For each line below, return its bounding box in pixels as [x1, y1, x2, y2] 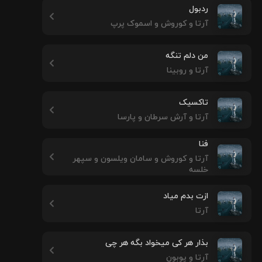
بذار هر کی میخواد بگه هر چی [105, 237, 208, 249]
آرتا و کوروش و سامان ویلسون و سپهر [73, 153, 208, 164]
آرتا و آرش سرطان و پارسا [118, 112, 208, 123]
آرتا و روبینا [167, 65, 208, 76]
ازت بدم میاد [163, 191, 208, 202]
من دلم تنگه [166, 50, 208, 61]
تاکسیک [179, 97, 208, 108]
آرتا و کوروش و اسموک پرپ [111, 18, 208, 29]
